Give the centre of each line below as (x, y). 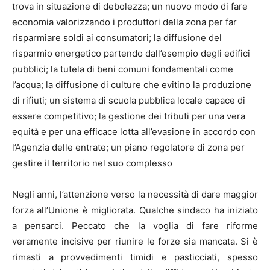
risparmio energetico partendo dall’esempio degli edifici (131, 53)
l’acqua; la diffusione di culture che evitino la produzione (132, 84)
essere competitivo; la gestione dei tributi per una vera (129, 116)
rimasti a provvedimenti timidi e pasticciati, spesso (135, 257)
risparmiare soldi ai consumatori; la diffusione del (117, 37)
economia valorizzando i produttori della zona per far (124, 22)
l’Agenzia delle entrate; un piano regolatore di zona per (128, 147)
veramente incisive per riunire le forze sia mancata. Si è (135, 241)
